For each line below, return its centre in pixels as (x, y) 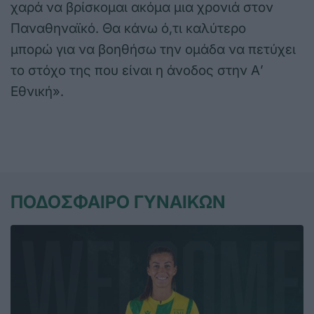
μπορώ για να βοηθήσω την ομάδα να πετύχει (153, 50)
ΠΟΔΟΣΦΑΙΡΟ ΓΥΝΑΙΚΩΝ (118, 202)
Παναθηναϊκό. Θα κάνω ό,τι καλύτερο (128, 29)
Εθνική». (37, 92)
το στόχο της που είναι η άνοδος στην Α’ (137, 71)
